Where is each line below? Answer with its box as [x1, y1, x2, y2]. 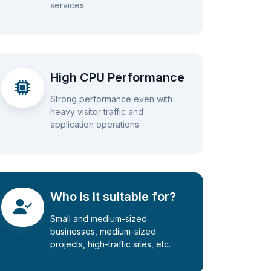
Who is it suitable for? [50, 189, 176, 204]
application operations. [50, 119, 141, 130]
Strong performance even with [50, 94, 172, 105]
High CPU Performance [50, 70, 184, 85]
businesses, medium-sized [50, 226, 156, 237]
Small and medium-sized [50, 213, 147, 224]
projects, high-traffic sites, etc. [50, 238, 171, 249]
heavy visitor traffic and [50, 106, 143, 117]
